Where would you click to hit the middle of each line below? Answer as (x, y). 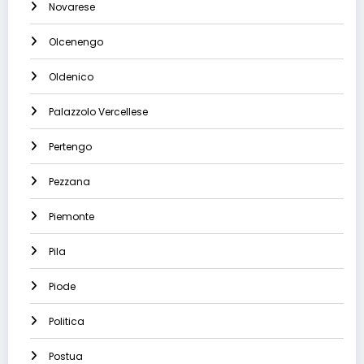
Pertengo (70, 147)
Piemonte (71, 217)
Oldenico (71, 77)
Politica (67, 322)
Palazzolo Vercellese (98, 112)
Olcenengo (76, 42)
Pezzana (69, 182)
